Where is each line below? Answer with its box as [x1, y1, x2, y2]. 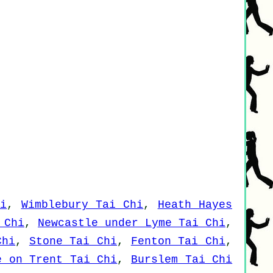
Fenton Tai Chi [130, 235, 226, 248]
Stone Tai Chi [29, 235, 118, 248]
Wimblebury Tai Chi [21, 199, 144, 211]
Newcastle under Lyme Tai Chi [38, 217, 225, 230]
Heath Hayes [157, 199, 232, 211]
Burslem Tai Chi [130, 253, 233, 266]
